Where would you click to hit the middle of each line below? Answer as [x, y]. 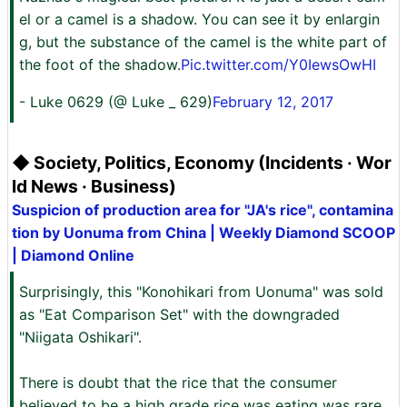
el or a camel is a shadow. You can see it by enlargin [199, 19]
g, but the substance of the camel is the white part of [203, 42]
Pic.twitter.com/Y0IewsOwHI [278, 65]
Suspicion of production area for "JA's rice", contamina [203, 210]
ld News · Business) [94, 186]
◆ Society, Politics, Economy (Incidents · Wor [202, 163]
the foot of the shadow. [100, 65]
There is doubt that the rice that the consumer [178, 382]
